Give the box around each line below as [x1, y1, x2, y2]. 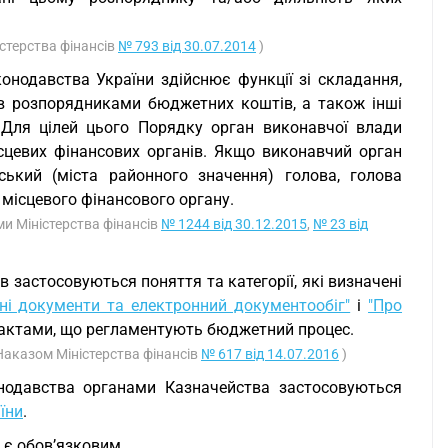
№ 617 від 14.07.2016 [201, 346, 339, 362]
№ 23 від [313, 216, 368, 232]
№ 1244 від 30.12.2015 [161, 216, 307, 232]
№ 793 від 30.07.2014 [118, 38, 256, 54]
